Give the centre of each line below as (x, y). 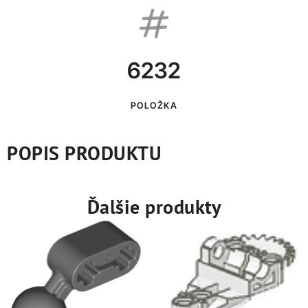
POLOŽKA (154, 106)
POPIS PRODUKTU (84, 153)
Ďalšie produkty (154, 207)
